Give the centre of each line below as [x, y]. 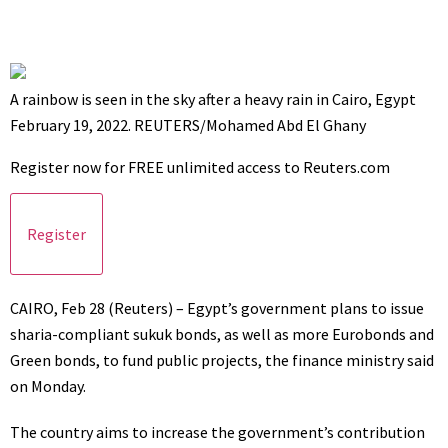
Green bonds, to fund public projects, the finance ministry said [222, 360]
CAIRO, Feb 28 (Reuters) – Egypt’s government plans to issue [217, 308]
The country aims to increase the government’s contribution [217, 432]
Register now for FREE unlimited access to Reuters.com [200, 167]
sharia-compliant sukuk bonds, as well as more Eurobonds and [222, 334]
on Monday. [48, 386]
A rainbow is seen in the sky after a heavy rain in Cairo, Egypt [213, 99]
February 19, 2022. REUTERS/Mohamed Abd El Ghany [188, 125]
